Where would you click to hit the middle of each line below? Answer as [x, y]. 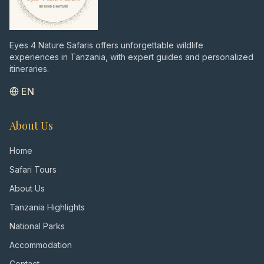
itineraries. [29, 69]
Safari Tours [33, 169]
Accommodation [41, 245]
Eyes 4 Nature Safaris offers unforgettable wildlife [106, 45]
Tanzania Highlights [47, 207]
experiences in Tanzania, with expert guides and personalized [131, 57]
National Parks [37, 226]
